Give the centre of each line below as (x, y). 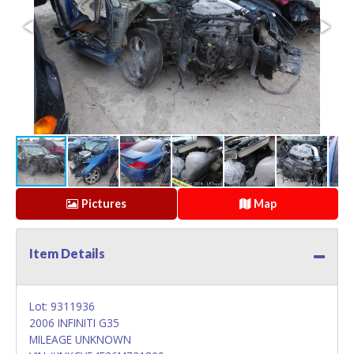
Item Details (67, 254)
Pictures (104, 203)
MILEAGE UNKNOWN (80, 340)
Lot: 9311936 (62, 307)
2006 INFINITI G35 (74, 323)
